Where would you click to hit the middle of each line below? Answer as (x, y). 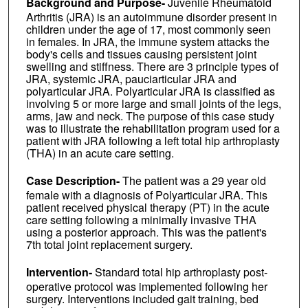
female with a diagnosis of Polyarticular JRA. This (146, 195)
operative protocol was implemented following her (146, 287)
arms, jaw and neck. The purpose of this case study (150, 116)
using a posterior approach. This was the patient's (146, 232)
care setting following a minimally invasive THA (141, 220)
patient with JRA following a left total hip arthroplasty (153, 141)
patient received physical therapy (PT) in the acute (147, 208)
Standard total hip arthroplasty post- (179, 272)
